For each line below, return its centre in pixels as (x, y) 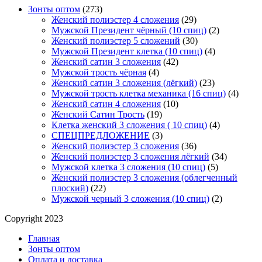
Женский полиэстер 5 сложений (116, 41)
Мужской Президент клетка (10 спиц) (127, 51)
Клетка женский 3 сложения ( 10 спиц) (129, 125)
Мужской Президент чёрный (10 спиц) (129, 30)
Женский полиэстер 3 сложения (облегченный (144, 178)
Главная (44, 239)
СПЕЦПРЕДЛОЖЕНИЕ (101, 136)
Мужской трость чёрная (99, 73)
